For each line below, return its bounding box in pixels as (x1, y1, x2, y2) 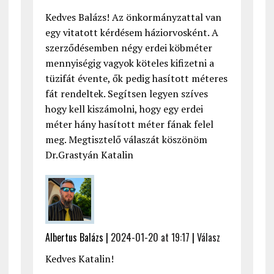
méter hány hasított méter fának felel (45, 117, 213, 131)
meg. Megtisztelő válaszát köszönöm (45, 133, 207, 147)
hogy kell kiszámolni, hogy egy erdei (45, 102, 203, 116)
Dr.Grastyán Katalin (45, 148, 133, 162)
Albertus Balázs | (45, 230, 111, 245)
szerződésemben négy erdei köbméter (45, 41, 212, 55)
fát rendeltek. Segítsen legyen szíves (45, 87, 208, 101)
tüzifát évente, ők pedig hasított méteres (45, 72, 228, 86)
